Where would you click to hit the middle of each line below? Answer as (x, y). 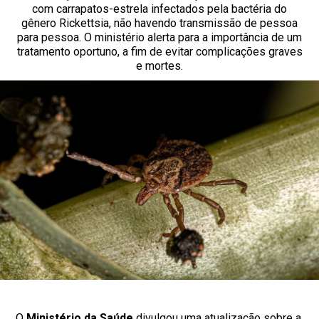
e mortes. (159, 66)
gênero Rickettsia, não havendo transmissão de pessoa (159, 23)
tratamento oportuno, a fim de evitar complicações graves (159, 52)
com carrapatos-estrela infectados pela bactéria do (159, 9)
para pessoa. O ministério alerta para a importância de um (159, 37)
